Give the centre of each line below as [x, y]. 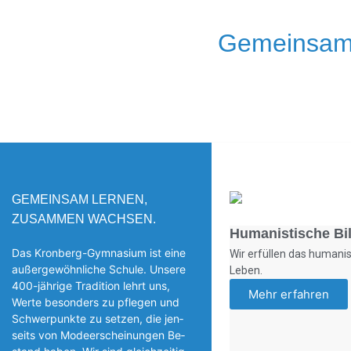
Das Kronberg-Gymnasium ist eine [99, 253]
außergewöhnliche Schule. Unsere [99, 270]
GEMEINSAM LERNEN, [80, 200]
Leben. [246, 271]
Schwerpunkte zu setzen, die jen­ [98, 319]
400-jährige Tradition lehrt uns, [91, 286]
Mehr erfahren [288, 295]
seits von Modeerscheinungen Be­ [98, 335]
